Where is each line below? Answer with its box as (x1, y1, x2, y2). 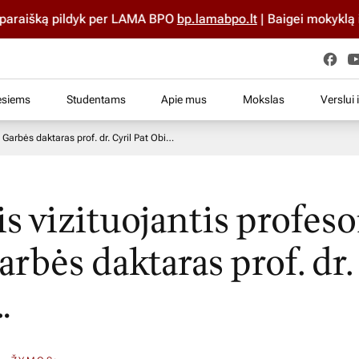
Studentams (66, 92, 126, 106)
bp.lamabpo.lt (143, 11, 224, 26)
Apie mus (161, 92, 208, 106)
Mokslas (243, 92, 285, 106)
